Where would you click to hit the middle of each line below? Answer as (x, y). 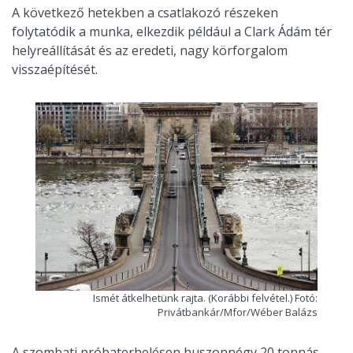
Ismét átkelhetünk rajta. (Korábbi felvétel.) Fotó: (205, 297)
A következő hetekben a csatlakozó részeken (145, 13)
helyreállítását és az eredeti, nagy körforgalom (150, 50)
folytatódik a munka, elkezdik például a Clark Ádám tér (172, 32)
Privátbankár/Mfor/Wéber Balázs (238, 312)
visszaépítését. (55, 69)
